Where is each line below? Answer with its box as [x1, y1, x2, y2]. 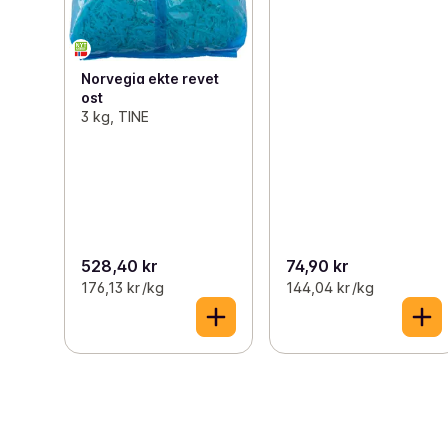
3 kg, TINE [81, 107, 149, 125]
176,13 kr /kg [81, 278, 164, 296]
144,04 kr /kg [286, 278, 375, 296]
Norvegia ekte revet [81, 69, 219, 87]
